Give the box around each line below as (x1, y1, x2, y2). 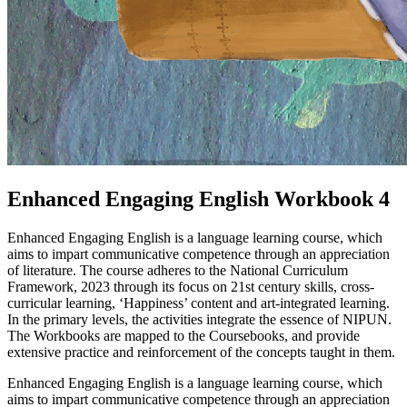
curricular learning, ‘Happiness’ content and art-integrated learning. (7, 294, 390, 311)
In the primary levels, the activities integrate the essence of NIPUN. (7, 311, 392, 327)
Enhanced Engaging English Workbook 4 (7, 186, 390, 211)
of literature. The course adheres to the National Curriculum (7, 262, 348, 278)
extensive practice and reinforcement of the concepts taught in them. (7, 343, 395, 360)
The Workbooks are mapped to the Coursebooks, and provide (7, 327, 360, 343)
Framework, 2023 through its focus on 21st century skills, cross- (7, 278, 374, 294)
